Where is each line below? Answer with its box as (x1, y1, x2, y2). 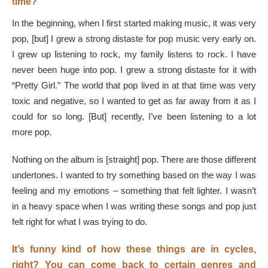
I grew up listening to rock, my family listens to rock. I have (12, 48, 256, 59)
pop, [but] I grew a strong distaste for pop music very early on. (12, 33, 256, 44)
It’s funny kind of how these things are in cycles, (12, 243, 256, 254)
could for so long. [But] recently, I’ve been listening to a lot (12, 111, 256, 121)
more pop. (12, 126, 51, 137)
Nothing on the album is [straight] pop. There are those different (12, 154, 256, 165)
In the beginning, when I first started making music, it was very (12, 17, 256, 28)
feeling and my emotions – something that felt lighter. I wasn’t (12, 185, 256, 196)
